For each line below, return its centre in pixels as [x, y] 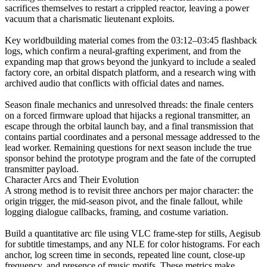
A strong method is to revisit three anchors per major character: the [129, 190]
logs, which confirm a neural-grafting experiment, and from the [123, 51]
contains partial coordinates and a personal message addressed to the [132, 136]
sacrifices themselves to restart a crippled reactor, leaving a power [127, 8]
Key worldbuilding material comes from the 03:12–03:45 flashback [131, 40]
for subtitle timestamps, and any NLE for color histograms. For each [132, 244]
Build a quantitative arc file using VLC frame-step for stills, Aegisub [133, 233]
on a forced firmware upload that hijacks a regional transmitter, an [128, 115]
